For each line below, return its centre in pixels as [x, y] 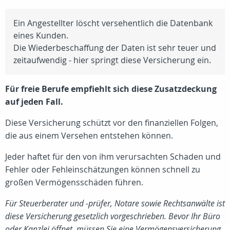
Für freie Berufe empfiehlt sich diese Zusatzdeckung [111, 89]
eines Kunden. [41, 35]
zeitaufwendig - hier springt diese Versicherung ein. [112, 60]
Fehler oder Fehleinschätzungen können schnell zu [103, 169]
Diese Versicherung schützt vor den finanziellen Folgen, [112, 123]
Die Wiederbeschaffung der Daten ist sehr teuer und [115, 48]
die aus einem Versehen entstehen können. [89, 136]
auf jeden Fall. [34, 102]
